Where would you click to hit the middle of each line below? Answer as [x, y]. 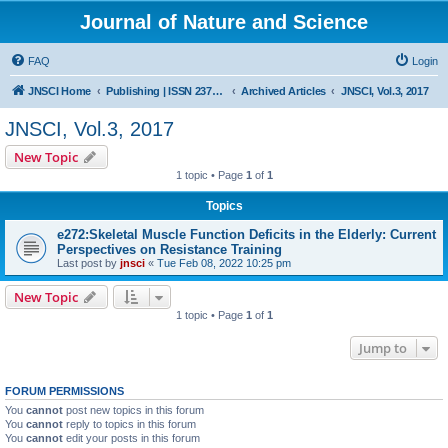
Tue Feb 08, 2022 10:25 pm [224, 263]
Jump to [383, 348]
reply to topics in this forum [129, 424]
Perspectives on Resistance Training [169, 249]
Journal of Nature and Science [224, 22]
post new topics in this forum [133, 410]
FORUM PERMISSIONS [64, 391]
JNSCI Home [59, 91]
